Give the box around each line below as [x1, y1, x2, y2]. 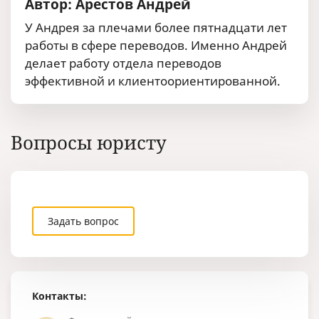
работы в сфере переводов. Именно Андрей [25, 37, 287, 53]
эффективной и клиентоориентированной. [25, 73, 281, 89]
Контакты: [32, 289, 87, 303]
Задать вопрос [48, 214, 119, 228]
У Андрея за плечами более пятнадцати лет [25, 19, 287, 36]
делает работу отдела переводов [25, 55, 221, 71]
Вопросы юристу [11, 130, 167, 155]
